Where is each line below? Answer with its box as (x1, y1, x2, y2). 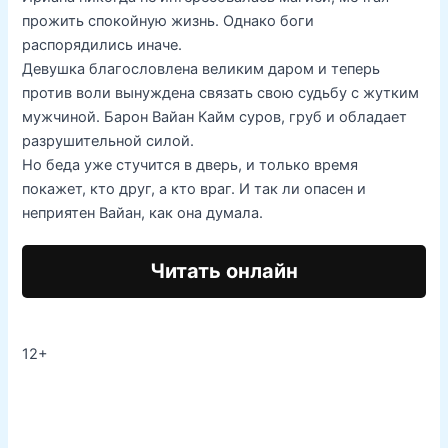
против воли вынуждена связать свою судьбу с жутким (22, 83, 420, 102)
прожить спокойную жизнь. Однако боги (22, 11, 315, 30)
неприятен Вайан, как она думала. (22, 203, 264, 222)
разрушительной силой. (22, 131, 195, 150)
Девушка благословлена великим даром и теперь (22, 59, 381, 78)
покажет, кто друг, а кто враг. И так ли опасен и (22, 179, 367, 198)
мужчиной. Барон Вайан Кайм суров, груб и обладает (22, 107, 408, 126)
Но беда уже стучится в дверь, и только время (22, 155, 359, 174)
